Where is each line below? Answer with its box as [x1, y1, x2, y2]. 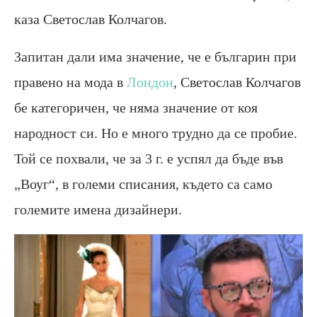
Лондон [127, 74, 173, 90]
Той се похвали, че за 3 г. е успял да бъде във [14, 150, 283, 166]
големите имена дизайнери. [14, 201, 182, 217]
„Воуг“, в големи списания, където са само [14, 175, 272, 192]
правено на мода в [14, 74, 127, 90]
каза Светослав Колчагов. [14, 11, 167, 27]
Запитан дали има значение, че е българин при [14, 48, 296, 64]
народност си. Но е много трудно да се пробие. [14, 125, 297, 141]
